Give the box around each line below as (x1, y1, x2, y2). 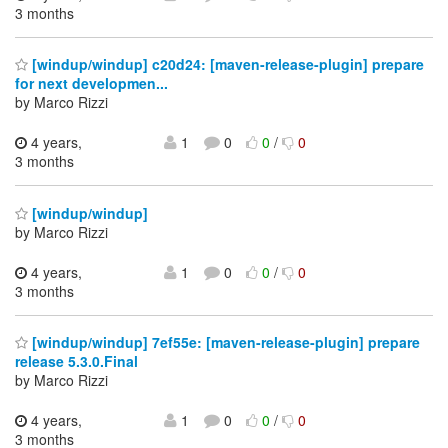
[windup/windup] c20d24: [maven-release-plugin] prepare (28, 54, 424, 75)
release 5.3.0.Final (15, 351, 138, 372)
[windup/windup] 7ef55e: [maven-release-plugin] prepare (28, 332, 420, 353)
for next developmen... (15, 73, 168, 94)
